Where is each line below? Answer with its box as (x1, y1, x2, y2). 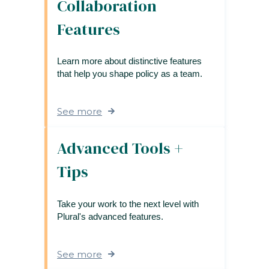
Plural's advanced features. (57, 211, 163, 222)
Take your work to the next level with (57, 198, 199, 209)
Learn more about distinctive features (57, 56, 202, 67)
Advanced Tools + (57, 138, 183, 160)
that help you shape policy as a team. (57, 68, 202, 79)
